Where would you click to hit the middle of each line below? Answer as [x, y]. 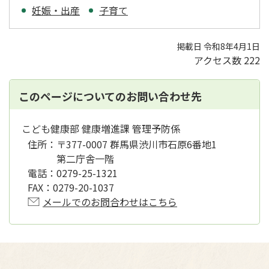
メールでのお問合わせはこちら [110, 201]
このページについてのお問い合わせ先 [110, 96]
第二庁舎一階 [85, 158]
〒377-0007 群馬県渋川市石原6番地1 [141, 144]
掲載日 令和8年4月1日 [218, 46]
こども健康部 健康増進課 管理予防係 [101, 128]
